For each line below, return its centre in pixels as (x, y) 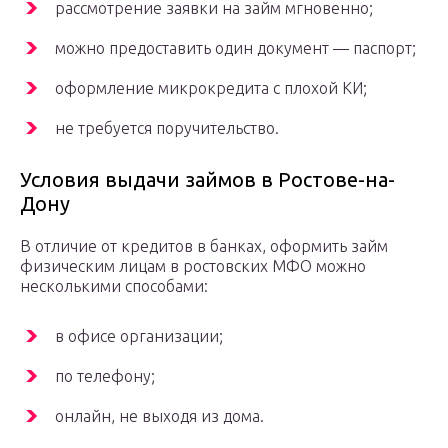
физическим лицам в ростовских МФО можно (193, 266)
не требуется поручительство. (167, 128)
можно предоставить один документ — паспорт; (235, 48)
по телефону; (105, 376)
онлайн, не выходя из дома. (159, 416)
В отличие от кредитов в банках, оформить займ (204, 246)
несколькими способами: (114, 286)
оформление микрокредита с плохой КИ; (211, 88)
